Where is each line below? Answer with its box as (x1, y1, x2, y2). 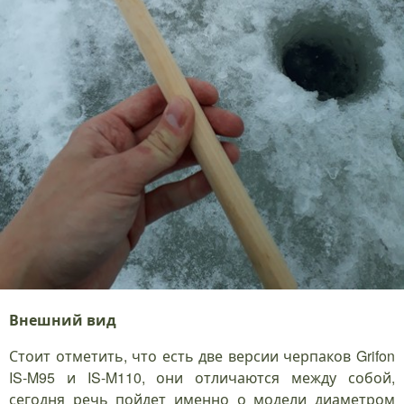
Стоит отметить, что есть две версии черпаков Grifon (9, 345, 395, 367)
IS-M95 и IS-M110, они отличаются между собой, (9, 367, 395, 389)
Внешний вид (9, 309, 116, 331)
